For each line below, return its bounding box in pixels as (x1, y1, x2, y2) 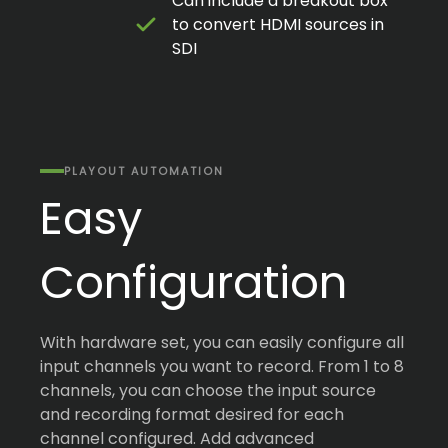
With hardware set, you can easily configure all (40, 330, 404, 354)
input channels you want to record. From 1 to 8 (40, 354, 404, 378)
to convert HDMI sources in (172, 12, 384, 36)
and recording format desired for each (40, 402, 344, 426)
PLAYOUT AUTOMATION (64, 162, 224, 179)
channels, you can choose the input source (40, 378, 376, 402)
